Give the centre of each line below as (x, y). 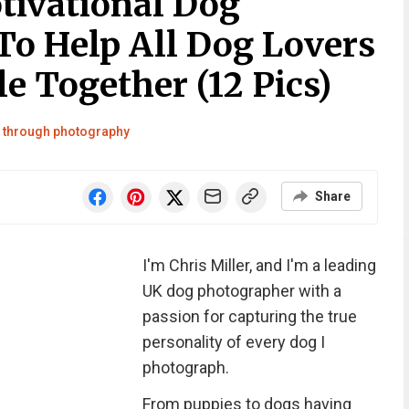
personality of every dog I (233, 342)
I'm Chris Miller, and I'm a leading (259, 265)
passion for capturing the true (249, 316)
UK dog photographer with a (241, 291)
